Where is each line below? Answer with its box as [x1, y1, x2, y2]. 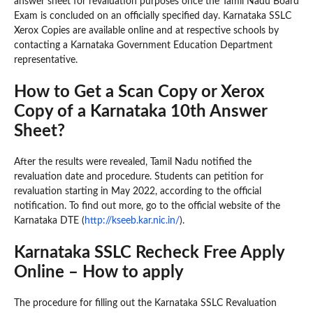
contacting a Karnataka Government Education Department [14, 40, 272, 50]
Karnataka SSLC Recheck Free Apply [14, 244, 284, 261]
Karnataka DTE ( [14, 215, 85, 226]
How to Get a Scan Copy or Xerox [14, 83, 265, 101]
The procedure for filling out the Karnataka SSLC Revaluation [14, 298, 277, 308]
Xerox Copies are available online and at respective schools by [14, 25, 279, 36]
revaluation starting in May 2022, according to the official [14, 186, 261, 196]
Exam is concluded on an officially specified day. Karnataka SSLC [14, 10, 291, 21]
